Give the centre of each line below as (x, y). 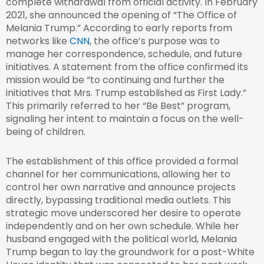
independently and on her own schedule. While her (123, 226)
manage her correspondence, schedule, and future (124, 54)
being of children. (46, 132)
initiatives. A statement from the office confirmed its (127, 67)
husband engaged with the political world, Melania (121, 239)
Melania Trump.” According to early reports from (119, 28)
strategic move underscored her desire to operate (123, 213)
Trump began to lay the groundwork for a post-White (130, 252)
